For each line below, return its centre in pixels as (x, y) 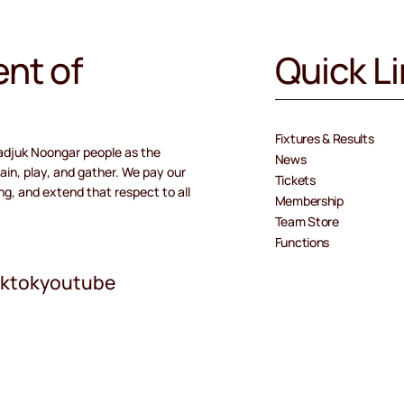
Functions (302, 242)
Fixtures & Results (324, 138)
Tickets (295, 179)
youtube (78, 282)
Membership (309, 200)
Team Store (307, 221)
